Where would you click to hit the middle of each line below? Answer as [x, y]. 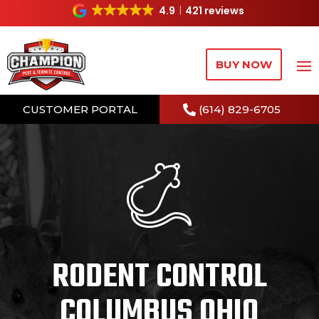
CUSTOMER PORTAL [80, 110]
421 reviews [215, 11]
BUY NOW [244, 65]
